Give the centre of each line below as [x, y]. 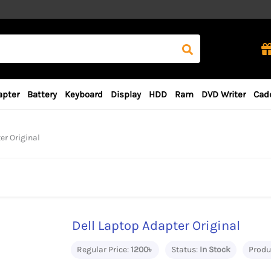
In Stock [215, 250]
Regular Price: [103, 250]
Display [126, 94]
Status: [184, 250]
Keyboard [84, 94]
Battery [42, 94]
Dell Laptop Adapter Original [156, 226]
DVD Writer [224, 94]
